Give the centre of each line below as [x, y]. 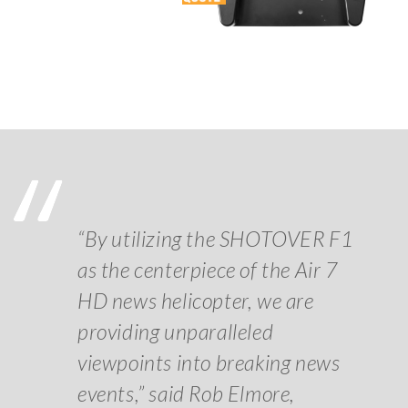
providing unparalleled [176, 331]
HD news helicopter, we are [196, 300]
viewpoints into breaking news [209, 362]
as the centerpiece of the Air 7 [208, 269]
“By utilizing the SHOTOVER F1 [215, 238]
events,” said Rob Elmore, [187, 393]
